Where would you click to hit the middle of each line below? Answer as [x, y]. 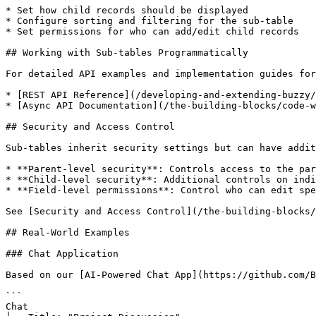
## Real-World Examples [68, 232]
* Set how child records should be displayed [127, 10]
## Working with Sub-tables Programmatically [127, 53]
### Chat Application [62, 254]
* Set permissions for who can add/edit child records [152, 31]
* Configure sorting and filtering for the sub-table [150, 21]
